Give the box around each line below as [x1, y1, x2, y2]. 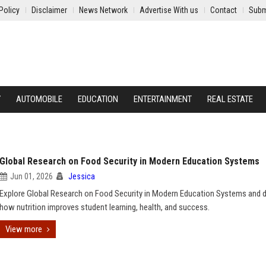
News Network [79, 5, 128, 15]
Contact [210, 5, 237, 15]
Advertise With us [140, 5, 198, 15]
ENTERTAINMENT [134, 94, 192, 104]
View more [5, 224, 42, 235]
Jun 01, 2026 [10, 172, 53, 181]
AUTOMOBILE [16, 94, 62, 104]
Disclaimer [31, 5, 67, 15]
